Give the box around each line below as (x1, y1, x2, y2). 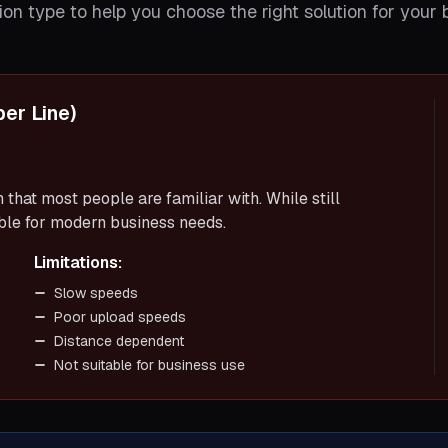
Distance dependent (53, 332, 184, 350)
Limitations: (33, 252, 122, 273)
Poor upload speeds (53, 308, 186, 326)
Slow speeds (53, 284, 138, 302)
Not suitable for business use (53, 356, 245, 374)
